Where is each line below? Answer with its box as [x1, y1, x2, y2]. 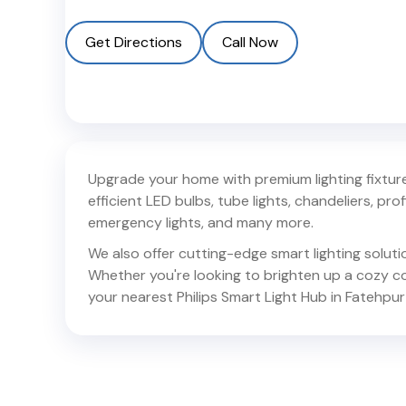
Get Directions [85, 33, 182, 53]
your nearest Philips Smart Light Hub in [88, 287, 342, 307]
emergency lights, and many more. [88, 213, 314, 233]
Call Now [222, 33, 278, 53]
